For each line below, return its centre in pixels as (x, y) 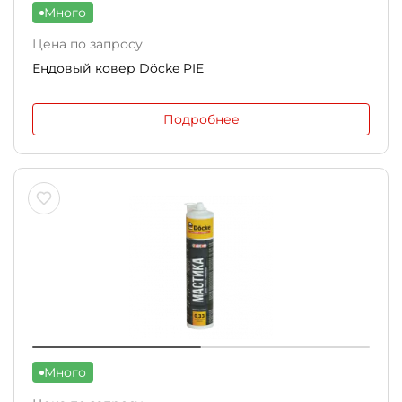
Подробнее (201, 119)
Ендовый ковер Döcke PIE (118, 68)
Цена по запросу (87, 44)
